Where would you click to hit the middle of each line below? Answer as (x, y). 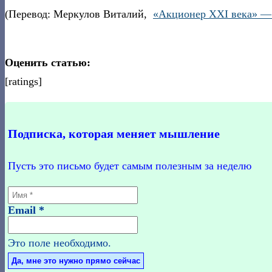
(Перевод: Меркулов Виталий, (79, 14)
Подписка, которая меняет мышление (114, 133)
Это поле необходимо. (59, 243)
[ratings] (23, 81)
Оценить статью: (48, 62)
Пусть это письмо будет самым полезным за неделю (130, 165)
